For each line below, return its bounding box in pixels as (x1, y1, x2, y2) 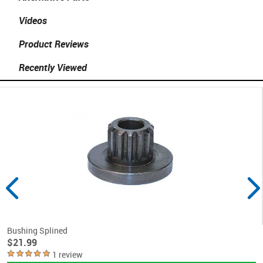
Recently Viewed (19, 61, 87, 75)
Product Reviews (19, 38, 89, 51)
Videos (19, 14, 47, 27)
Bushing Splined (7, 224, 68, 236)
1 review (52, 248, 83, 260)
